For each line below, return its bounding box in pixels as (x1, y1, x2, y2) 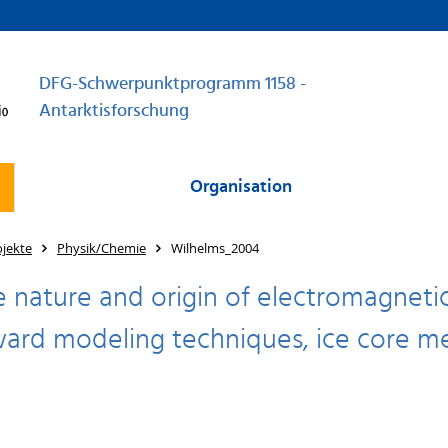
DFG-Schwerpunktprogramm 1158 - (39, 70, 306, 99)
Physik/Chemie (57, 239, 146, 257)
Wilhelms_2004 (171, 239, 259, 257)
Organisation (189, 173, 292, 202)
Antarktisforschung (39, 97, 189, 126)
